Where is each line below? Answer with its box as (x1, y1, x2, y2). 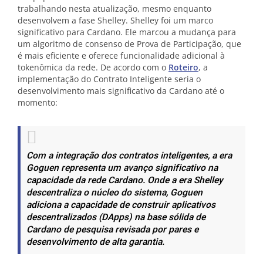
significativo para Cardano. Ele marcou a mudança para (18, 26, 236, 38)
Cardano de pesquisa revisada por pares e (26, 223, 198, 237)
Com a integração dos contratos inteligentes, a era (26, 149, 232, 163)
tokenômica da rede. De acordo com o (18, 62, 168, 73)
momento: (18, 97, 58, 108)
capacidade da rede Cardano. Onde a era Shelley (26, 174, 223, 187)
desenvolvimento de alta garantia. (26, 235, 164, 249)
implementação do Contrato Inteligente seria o (18, 73, 201, 85)
